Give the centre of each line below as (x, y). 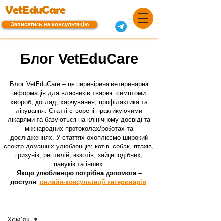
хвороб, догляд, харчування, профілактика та (79, 102)
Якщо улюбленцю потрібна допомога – (79, 173)
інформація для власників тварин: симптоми (79, 93)
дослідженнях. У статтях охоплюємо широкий (79, 137)
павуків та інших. (79, 164)
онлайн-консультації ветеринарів (93, 182)
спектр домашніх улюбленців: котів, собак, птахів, (79, 146)
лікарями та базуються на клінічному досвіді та (79, 120)
